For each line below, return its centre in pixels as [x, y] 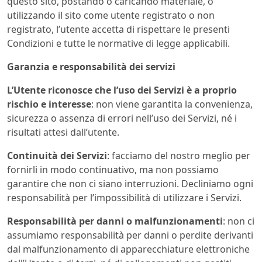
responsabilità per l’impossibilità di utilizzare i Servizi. [124, 198]
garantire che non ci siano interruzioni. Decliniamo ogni [130, 184]
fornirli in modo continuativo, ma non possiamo [113, 170]
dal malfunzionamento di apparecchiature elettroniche [128, 249]
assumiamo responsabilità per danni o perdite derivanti [130, 235]
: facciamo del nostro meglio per [179, 156]
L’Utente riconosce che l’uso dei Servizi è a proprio [122, 90]
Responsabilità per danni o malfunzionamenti [115, 221]
